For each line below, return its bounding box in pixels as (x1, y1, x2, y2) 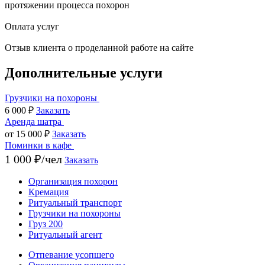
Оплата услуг (5, 21, 59, 32)
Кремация (28, 187, 69, 198)
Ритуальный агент (28, 230, 102, 240)
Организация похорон (28, 176, 118, 187)
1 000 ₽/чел (5, 153, 62, 166)
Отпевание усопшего (28, 250, 114, 260)
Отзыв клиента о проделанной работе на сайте (5, 43, 193, 53)
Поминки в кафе (5, 140, 72, 151)
